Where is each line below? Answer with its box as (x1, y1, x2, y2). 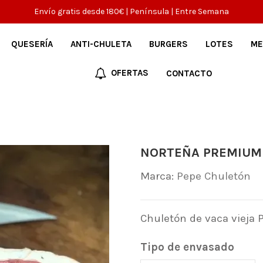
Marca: (140, 169, 174, 183)
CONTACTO (166, 68, 213, 79)
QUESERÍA (11, 38, 53, 49)
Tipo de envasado (140, 240, 234, 254)
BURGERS (149, 38, 188, 49)
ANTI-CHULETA (70, 38, 131, 49)
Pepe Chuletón (176, 169, 251, 183)
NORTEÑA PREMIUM (140, 144, 262, 160)
